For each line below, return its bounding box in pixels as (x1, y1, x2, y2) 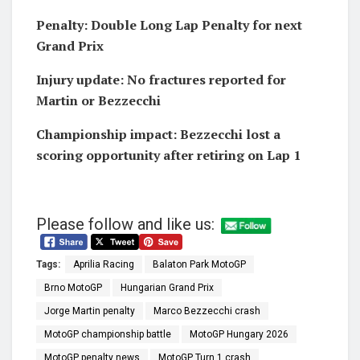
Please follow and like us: (36, 214, 215, 234)
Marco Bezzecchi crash (153, 305, 260, 317)
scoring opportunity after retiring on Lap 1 (36, 145, 301, 164)
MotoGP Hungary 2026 (190, 328, 288, 340)
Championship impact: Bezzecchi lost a (36, 125, 280, 143)
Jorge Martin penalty (44, 305, 135, 317)
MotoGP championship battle (44, 328, 171, 340)
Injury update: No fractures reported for (36, 70, 286, 88)
